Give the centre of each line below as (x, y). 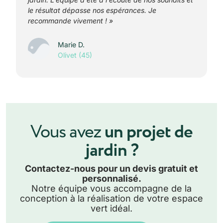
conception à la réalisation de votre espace (111, 198)
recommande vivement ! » (70, 21)
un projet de (149, 132)
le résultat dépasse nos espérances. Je (92, 10)
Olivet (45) (75, 55)
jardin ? (111, 150)
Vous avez (67, 132)
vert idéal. (111, 208)
